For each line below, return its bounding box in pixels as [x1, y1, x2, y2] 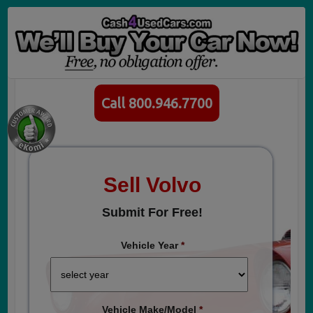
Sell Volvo [103, 173, 202, 196]
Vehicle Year [120, 239, 178, 251]
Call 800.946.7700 [101, 94, 212, 111]
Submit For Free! [102, 205, 203, 219]
